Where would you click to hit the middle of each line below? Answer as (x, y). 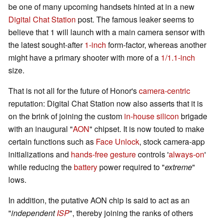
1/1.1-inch (178, 58)
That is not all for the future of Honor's (74, 91)
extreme (178, 167)
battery (86, 167)
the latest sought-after (46, 45)
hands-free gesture (103, 154)
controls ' (152, 154)
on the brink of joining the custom (66, 116)
